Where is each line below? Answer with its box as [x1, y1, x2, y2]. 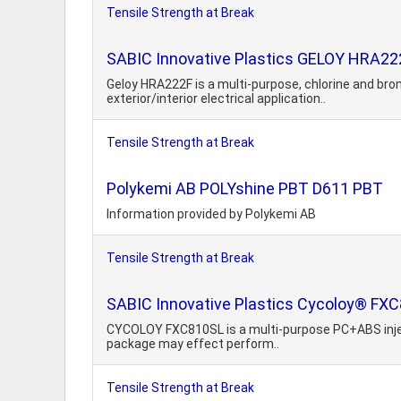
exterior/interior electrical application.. [107, 91, 326, 106]
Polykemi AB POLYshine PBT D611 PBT [107, 179, 383, 198]
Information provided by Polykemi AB [107, 207, 316, 221]
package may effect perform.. [107, 337, 279, 351]
